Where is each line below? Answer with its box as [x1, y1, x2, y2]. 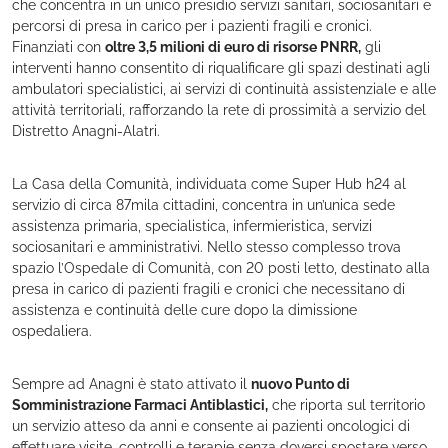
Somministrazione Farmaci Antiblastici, [12, 397, 268, 413]
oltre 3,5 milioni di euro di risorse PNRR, [105, 39, 361, 55]
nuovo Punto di [251, 376, 350, 392]
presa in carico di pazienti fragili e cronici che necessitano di [12, 281, 405, 297]
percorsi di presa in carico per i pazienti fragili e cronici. [12, 18, 372, 34]
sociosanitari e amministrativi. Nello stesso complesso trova [12, 239, 401, 255]
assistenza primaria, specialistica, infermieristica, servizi [12, 218, 372, 234]
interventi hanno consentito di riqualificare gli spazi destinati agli [12, 60, 430, 76]
